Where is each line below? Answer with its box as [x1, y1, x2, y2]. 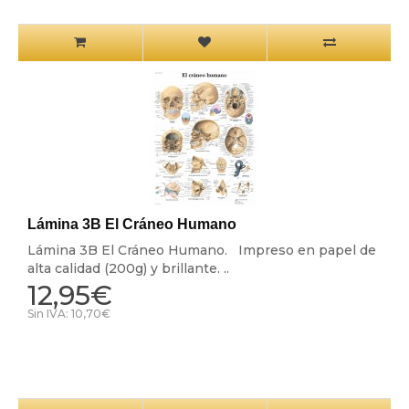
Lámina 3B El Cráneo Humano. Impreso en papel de [26, 242, 376, 259]
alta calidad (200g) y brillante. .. [26, 260, 229, 278]
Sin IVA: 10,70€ [26, 307, 110, 321]
